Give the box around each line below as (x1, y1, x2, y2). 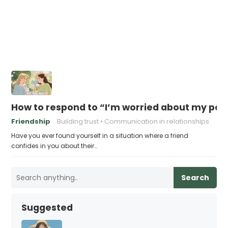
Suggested (21, 202, 73, 214)
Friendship (11, 117, 51, 126)
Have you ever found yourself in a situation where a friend (11, 131, 189, 140)
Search (181, 173, 209, 183)
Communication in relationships (104, 117, 210, 126)
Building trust (57, 117, 99, 126)
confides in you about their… (11, 141, 98, 150)
